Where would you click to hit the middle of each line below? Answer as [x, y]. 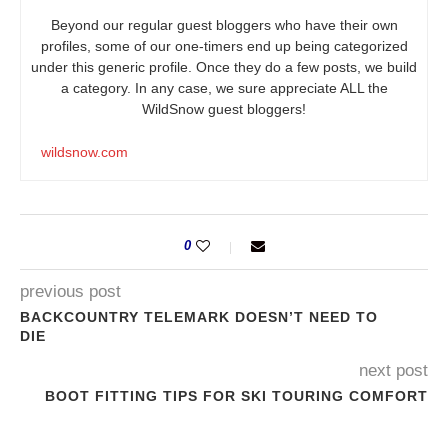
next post [393, 371]
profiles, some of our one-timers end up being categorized [224, 46]
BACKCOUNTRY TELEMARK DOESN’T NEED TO [199, 317]
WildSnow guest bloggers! [224, 109]
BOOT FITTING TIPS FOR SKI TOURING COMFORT [236, 396]
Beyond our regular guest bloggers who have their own [224, 25]
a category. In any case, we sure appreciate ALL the [224, 88]
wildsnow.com [84, 152]
